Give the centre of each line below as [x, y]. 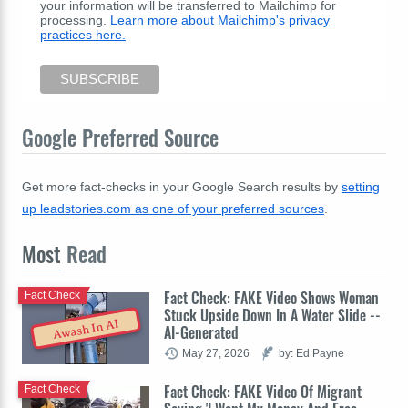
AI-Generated [201, 332]
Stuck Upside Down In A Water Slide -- [272, 315]
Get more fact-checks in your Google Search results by [182, 186]
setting [361, 186]
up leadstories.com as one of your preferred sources [173, 208]
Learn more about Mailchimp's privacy [220, 20]
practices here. [83, 34]
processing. [75, 20]
